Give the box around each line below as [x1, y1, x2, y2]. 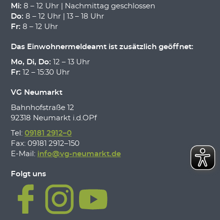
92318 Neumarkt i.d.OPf [10, 114, 97, 122]
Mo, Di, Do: [10, 58, 51, 66]
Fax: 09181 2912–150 [10, 140, 80, 148]
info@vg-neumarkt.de [37, 150, 121, 158]
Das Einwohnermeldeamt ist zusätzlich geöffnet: [10, 43, 193, 51]
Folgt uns [10, 170, 46, 178]
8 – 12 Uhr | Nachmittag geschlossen [21, 2, 155, 10]
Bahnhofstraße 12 [10, 104, 74, 112]
